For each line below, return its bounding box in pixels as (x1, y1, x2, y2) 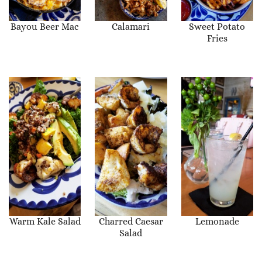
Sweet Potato (189, 20, 246, 32)
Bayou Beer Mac (11, 20, 80, 32)
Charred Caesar (98, 215, 163, 227)
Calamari (112, 20, 150, 32)
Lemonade (195, 215, 239, 227)
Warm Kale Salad (9, 215, 81, 227)
